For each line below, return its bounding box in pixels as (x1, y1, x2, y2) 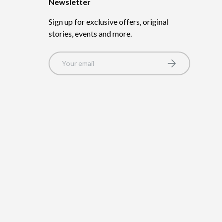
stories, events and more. (49, 28, 132, 38)
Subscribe (165, 56, 197, 65)
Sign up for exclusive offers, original (49, 16, 168, 26)
